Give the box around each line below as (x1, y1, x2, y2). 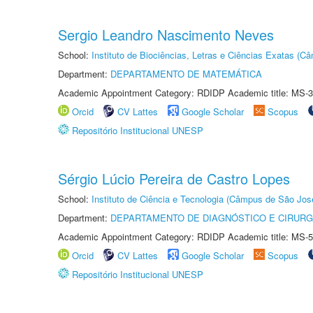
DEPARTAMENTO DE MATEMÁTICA (110, 67, 262, 80)
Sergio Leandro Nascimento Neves (58, 24, 274, 45)
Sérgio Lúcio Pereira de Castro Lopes (58, 168, 290, 189)
